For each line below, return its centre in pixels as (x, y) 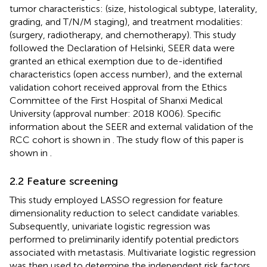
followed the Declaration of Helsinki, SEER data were (122, 48)
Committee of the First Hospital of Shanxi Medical (116, 100)
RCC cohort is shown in (61, 139)
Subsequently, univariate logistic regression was (110, 226)
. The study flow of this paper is (178, 139)
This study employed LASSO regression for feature (116, 200)
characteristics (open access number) (89, 74)
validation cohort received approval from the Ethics (118, 87)
